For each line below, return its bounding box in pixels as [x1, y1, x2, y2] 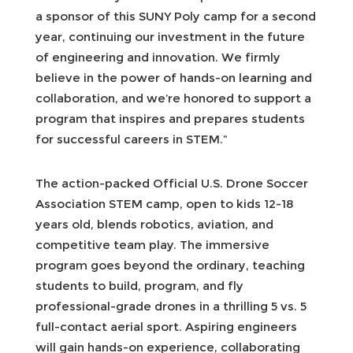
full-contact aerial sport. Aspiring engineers [35, 318, 297, 334]
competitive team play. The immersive [35, 236, 269, 252]
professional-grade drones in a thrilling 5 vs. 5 [35, 298, 307, 314]
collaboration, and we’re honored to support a [35, 90, 311, 106]
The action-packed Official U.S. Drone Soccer [35, 175, 308, 191]
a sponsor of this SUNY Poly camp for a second [35, 8, 316, 24]
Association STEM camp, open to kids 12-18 [35, 195, 294, 211]
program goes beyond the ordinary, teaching [35, 257, 305, 273]
